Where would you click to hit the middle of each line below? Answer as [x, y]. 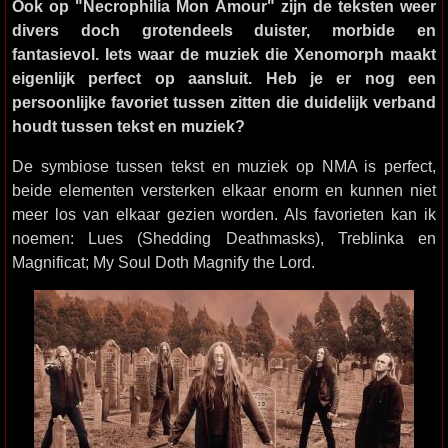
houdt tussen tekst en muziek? [128, 126]
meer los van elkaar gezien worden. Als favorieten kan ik [224, 214]
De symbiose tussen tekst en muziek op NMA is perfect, [224, 166]
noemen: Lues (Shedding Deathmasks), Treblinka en [224, 238]
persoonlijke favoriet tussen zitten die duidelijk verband [224, 102]
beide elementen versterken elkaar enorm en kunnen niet [224, 190]
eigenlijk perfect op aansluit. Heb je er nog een [224, 78]
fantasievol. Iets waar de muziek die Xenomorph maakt [224, 54]
